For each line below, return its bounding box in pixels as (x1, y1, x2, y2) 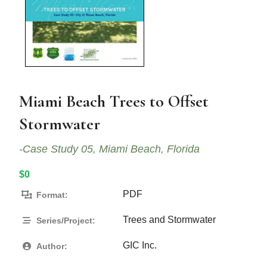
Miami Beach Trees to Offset (19, 91, 209, 112)
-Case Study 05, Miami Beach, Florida (19, 143, 200, 156)
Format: (34, 190, 69, 200)
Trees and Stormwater (123, 215, 216, 225)
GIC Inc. (123, 240, 157, 251)
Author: (34, 241, 68, 252)
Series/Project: (34, 216, 96, 226)
